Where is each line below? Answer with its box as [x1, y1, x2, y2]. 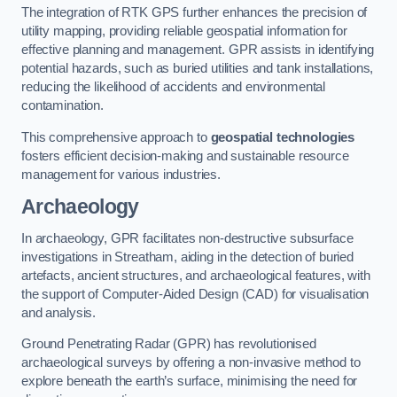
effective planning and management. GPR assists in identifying [21, 43, 375, 58]
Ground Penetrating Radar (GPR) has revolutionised [21, 337, 316, 352]
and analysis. [21, 305, 97, 320]
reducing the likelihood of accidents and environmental [21, 80, 326, 95]
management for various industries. [21, 167, 222, 182]
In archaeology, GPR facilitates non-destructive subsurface [21, 230, 354, 245]
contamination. [21, 98, 104, 113]
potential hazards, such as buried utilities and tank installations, [21, 61, 374, 76]
